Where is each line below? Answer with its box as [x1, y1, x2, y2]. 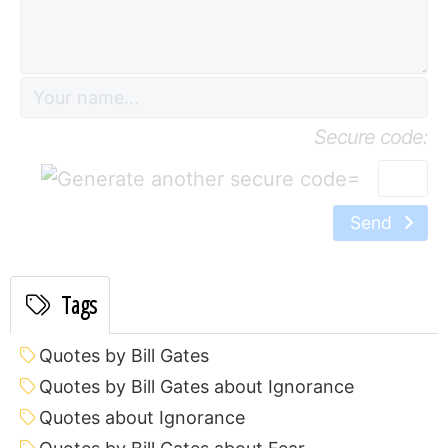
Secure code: [314, 125, 428, 150]
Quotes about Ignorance [39, 406, 245, 428]
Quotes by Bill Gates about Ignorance [39, 375, 354, 397]
